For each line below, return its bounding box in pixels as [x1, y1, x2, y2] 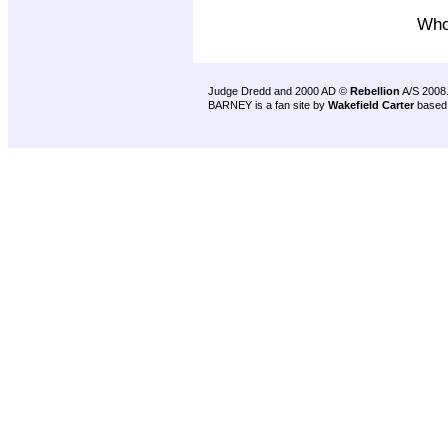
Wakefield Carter [328, 99, 414, 111]
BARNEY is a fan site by [208, 99, 328, 111]
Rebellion [350, 85, 400, 97]
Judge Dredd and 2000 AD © [208, 85, 350, 97]
